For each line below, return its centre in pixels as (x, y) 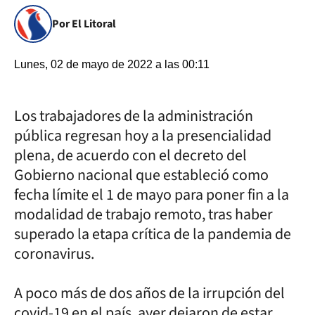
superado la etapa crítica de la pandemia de (153, 234)
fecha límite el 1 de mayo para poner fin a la (152, 195)
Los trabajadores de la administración (134, 116)
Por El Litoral (84, 24)
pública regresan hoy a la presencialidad (143, 136)
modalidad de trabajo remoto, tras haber (143, 214)
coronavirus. (54, 254)
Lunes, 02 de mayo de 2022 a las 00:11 (112, 64)
